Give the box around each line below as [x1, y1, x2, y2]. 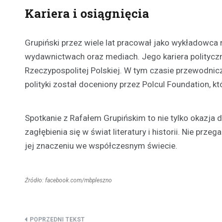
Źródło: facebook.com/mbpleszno [25, 177, 112, 184]
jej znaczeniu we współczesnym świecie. [25, 141, 177, 151]
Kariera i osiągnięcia [25, 5, 149, 22]
